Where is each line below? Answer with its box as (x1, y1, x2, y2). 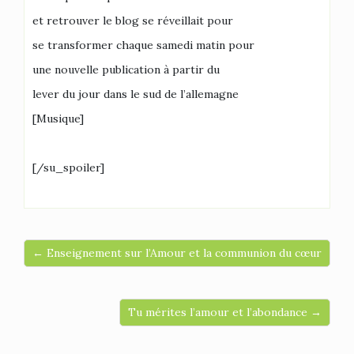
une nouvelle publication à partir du (32, 62, 220, 77)
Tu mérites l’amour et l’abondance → (128, 305, 322, 319)
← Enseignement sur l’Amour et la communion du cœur (32, 246, 322, 260)
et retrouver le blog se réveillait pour (32, 13, 233, 28)
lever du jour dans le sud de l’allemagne (32, 87, 239, 101)
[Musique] (32, 111, 84, 126)
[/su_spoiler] (32, 160, 104, 175)
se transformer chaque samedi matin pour (32, 38, 254, 52)
